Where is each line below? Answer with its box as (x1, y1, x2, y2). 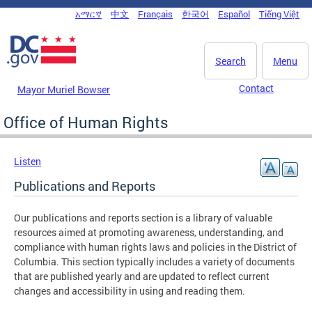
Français (138, 8, 173, 20)
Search (215, 54, 246, 68)
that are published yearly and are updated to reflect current (14, 269, 270, 283)
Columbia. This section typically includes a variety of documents (14, 254, 295, 268)
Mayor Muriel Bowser (17, 82, 110, 96)
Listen (14, 154, 41, 168)
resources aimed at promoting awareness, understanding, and (14, 225, 283, 239)
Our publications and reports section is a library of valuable (14, 210, 272, 224)
